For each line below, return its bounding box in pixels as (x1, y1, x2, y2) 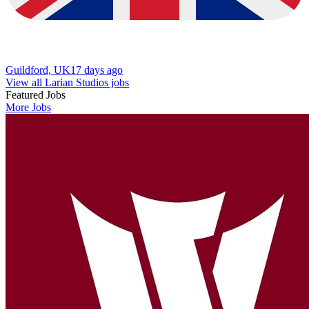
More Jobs (6, 101, 51, 113)
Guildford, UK (6, 63, 70, 76)
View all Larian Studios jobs (6, 76, 129, 88)
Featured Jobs (6, 88, 66, 101)
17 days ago (70, 63, 123, 76)
